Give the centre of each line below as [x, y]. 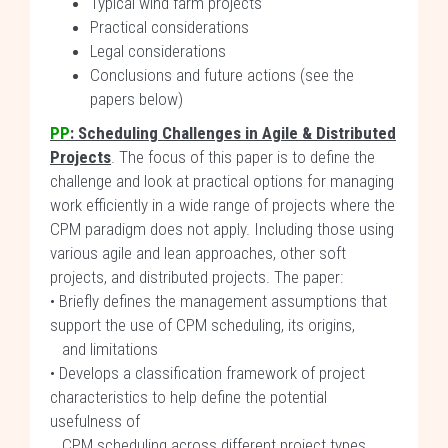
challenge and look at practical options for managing [222, 181]
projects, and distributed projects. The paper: [196, 277]
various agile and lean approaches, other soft [198, 253]
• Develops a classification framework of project [207, 373]
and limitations [104, 349]
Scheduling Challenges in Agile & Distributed [237, 133]
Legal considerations [158, 51]
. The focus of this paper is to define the [243, 157]
